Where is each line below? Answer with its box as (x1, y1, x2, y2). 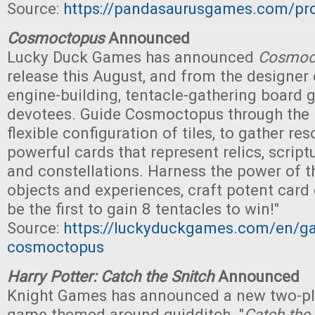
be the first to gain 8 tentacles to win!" (7, 200, 279, 218)
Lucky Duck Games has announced (7, 48, 258, 66)
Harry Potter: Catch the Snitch (7, 267, 214, 285)
